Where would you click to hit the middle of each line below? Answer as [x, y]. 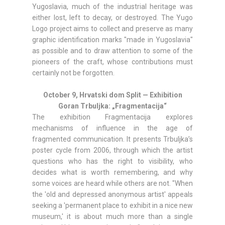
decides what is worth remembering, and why [113, 173]
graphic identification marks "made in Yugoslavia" [113, 40]
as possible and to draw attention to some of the [113, 51]
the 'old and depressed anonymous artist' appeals [113, 195]
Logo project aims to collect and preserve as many [113, 29]
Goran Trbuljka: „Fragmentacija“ [113, 106]
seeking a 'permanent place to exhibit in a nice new [113, 206]
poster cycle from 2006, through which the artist [113, 150]
